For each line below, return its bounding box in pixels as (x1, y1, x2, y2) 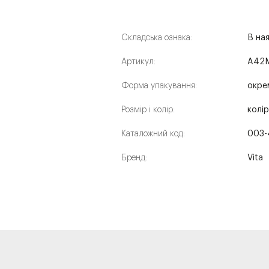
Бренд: (121, 154, 147, 162)
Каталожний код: (121, 130, 185, 138)
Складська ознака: (121, 34, 192, 42)
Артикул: (121, 58, 156, 66)
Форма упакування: (121, 82, 197, 90)
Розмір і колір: (121, 106, 175, 114)
